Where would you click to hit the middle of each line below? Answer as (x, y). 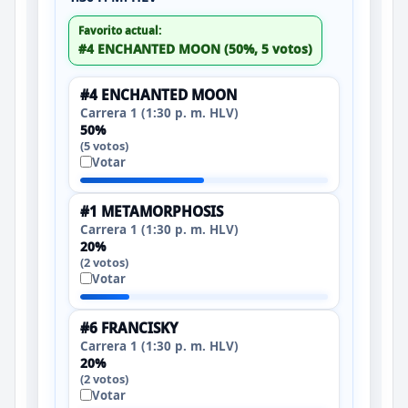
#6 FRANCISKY (129, 328)
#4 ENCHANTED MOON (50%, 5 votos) (195, 48)
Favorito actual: (120, 30)
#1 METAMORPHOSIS (152, 211)
